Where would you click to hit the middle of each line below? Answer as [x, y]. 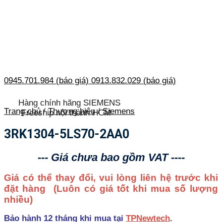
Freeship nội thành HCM [66, 113]
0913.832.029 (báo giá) [134, 81]
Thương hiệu [72, 111]
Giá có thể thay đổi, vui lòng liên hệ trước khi [111, 177]
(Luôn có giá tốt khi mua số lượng [136, 188]
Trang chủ [22, 111]
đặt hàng [29, 188]
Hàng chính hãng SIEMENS [69, 103]
